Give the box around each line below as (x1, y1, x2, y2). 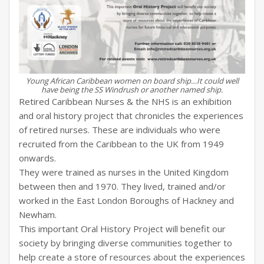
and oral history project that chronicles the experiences (19, 109, 243, 121)
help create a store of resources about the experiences (19, 250, 245, 263)
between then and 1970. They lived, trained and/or (19, 180, 226, 192)
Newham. (19, 208, 57, 220)
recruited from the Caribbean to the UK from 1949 (19, 137, 224, 150)
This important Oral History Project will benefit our (19, 222, 226, 235)
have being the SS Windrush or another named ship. (41, 84, 223, 95)
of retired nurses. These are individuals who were (19, 123, 220, 136)
